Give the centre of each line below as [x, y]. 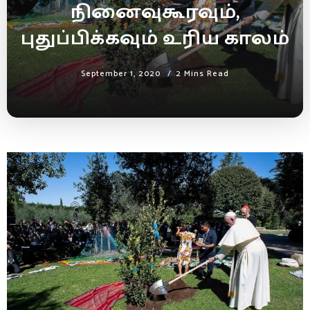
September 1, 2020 [121, 73]
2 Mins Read [202, 73]
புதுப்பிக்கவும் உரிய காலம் [155, 39]
